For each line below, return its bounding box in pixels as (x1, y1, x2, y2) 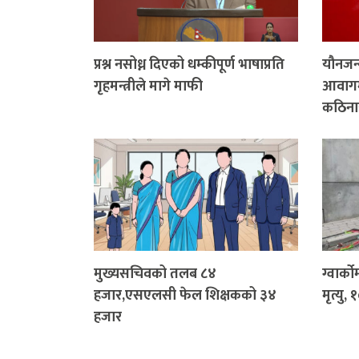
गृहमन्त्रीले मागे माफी (94, 75, 203, 99)
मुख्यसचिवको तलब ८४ (94, 262, 216, 287)
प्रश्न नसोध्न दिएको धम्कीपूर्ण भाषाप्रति (94, 53, 284, 78)
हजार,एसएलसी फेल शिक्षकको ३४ (94, 284, 276, 309)
